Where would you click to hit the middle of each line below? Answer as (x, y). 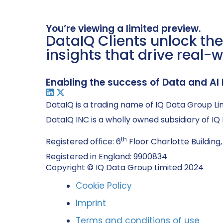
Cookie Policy (104, 186)
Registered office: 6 (83, 142)
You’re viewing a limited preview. (123, 29)
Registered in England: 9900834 (107, 157)
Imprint (91, 203)
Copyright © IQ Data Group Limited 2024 (125, 167)
